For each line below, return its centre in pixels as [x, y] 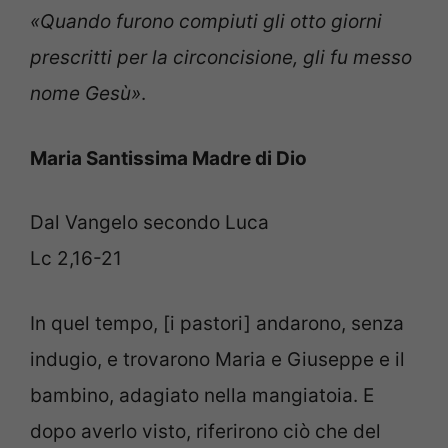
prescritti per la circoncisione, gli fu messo [221, 58]
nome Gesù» [85, 94]
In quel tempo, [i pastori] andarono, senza [217, 323]
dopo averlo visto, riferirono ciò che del [205, 431]
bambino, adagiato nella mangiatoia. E [202, 395]
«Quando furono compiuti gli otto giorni [206, 22]
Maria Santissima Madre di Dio [168, 158]
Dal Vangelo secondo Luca [149, 223]
